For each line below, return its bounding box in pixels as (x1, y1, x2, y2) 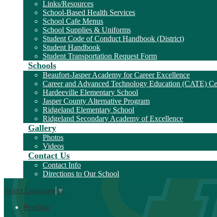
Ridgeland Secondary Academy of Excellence (43, 114, 183, 123)
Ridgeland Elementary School (43, 106, 134, 114)
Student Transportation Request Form (43, 52, 157, 60)
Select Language (4, 186, 55, 195)
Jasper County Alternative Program (43, 97, 150, 105)
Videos (43, 142, 64, 150)
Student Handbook (43, 43, 100, 51)
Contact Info (43, 161, 81, 169)
